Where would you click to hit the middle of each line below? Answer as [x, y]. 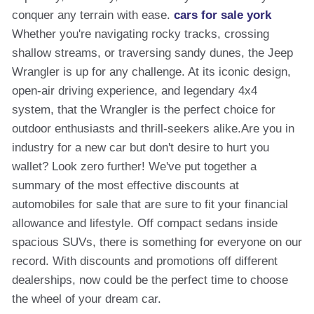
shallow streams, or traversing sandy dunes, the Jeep [152, 53]
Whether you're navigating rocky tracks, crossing [141, 34]
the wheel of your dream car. [87, 299]
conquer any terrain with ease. [93, 15]
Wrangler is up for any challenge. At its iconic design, [151, 72]
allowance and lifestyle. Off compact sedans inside [145, 223]
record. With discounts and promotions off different [145, 261]
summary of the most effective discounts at [125, 185]
